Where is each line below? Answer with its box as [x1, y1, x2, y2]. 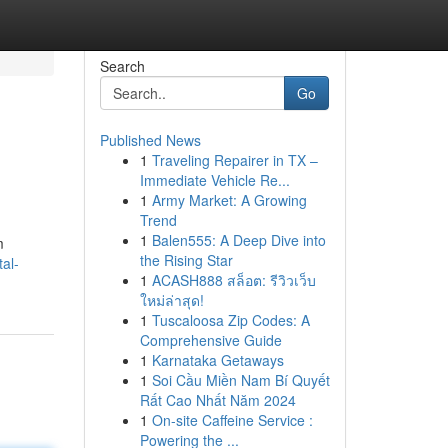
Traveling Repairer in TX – [151, 150, 318, 170]
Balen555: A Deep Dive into [151, 230, 326, 250]
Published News [99, 130, 201, 150]
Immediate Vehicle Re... [139, 170, 290, 190]
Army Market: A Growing [151, 190, 307, 210]
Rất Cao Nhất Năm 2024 [139, 390, 296, 410]
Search [99, 56, 145, 76]
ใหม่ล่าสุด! [139, 290, 204, 310]
